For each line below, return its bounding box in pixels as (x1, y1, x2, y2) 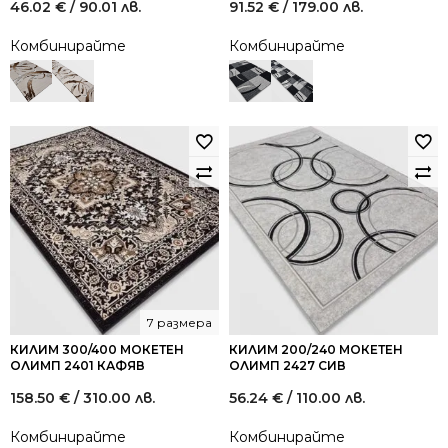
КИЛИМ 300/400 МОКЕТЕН (10, 342, 184, 357)
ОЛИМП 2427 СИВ (229, 358, 346, 373)
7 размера (147, 315, 212, 330)
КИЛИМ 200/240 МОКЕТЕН (229, 342, 403, 357)
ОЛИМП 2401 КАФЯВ (10, 358, 145, 373)
